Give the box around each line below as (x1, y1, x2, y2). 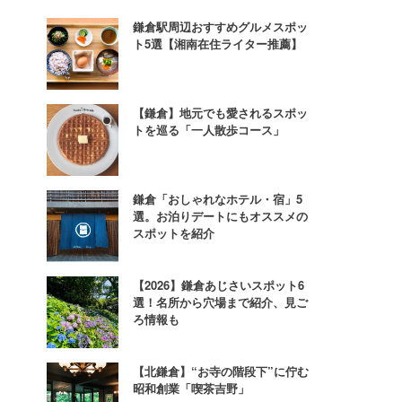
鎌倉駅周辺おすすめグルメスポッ (133, 17, 308, 35)
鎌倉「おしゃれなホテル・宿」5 (133, 189, 302, 207)
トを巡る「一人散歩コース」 (133, 120, 284, 138)
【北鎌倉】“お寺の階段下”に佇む (133, 362, 309, 380)
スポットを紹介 (133, 223, 214, 241)
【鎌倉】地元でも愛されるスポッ (133, 103, 308, 121)
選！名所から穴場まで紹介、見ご (133, 293, 308, 310)
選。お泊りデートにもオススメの (133, 206, 308, 224)
